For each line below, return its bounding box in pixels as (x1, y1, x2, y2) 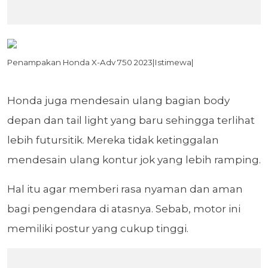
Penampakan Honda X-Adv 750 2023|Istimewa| (7, 57, 194, 68)
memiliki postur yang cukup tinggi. (7, 223, 188, 235)
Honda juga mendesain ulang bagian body (7, 95, 230, 107)
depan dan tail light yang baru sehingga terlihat (7, 114, 255, 127)
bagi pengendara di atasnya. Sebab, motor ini (7, 203, 240, 215)
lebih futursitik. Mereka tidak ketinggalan (7, 134, 219, 147)
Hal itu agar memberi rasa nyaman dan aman (7, 183, 243, 196)
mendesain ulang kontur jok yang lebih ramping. (7, 154, 261, 166)
